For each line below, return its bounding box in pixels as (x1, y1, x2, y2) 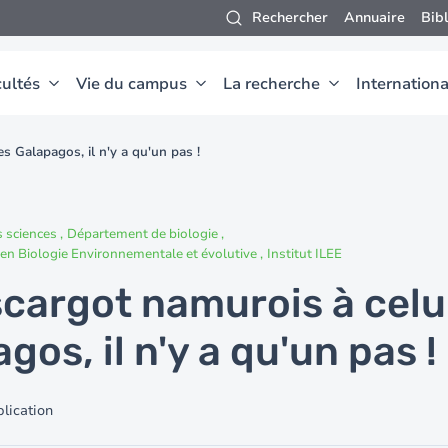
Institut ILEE (267, 245, 342, 263)
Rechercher (252, 8, 328, 27)
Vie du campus (76, 73, 187, 95)
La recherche (223, 73, 320, 95)
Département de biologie (67, 225, 221, 243)
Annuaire (344, 8, 405, 27)
